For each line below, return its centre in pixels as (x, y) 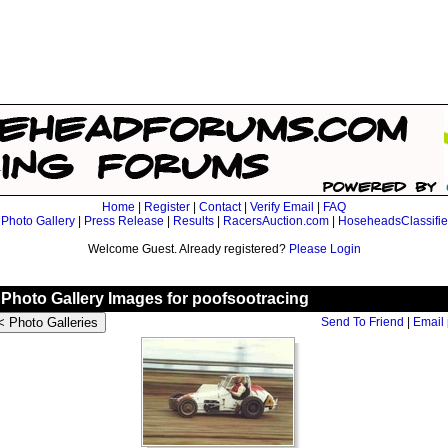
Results (193, 221)
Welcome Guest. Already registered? (188, 249)
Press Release (124, 221)
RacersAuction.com (276, 221)
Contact (220, 207)
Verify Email (282, 207)
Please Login (324, 249)
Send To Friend (362, 322)
